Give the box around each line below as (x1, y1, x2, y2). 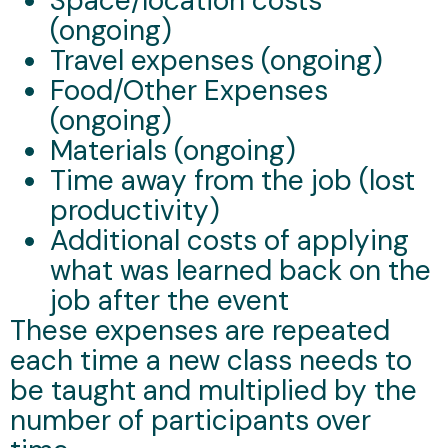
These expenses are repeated (10, 311, 390, 349)
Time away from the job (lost (50, 161, 415, 199)
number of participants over (10, 401, 371, 439)
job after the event (50, 281, 289, 319)
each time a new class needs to (10, 341, 412, 379)
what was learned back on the (50, 251, 431, 289)
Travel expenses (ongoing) (50, 41, 383, 79)
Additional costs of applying (50, 221, 409, 259)
